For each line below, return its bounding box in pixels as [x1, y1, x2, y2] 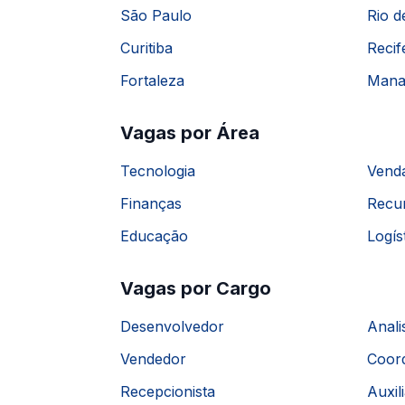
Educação [120, 227, 188, 245]
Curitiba [120, 39, 173, 57]
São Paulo [120, 6, 192, 24]
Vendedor [120, 350, 186, 368]
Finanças [120, 194, 182, 212]
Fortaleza [120, 71, 184, 89]
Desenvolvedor [120, 317, 224, 335]
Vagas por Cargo [120, 278, 271, 299]
